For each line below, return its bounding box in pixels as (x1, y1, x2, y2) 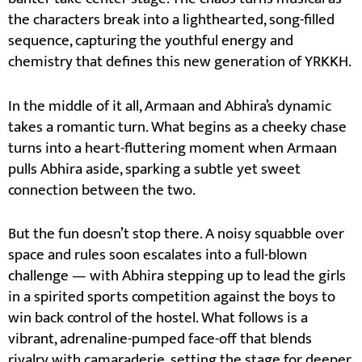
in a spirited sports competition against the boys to (8, 284, 335, 310)
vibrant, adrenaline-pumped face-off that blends (8, 326, 312, 352)
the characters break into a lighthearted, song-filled (8, 7, 335, 33)
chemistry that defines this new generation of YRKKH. (8, 49, 351, 75)
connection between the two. (8, 177, 196, 203)
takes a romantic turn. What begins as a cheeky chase (8, 114, 347, 140)
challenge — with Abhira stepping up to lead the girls (8, 263, 346, 289)
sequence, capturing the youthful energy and (8, 28, 293, 54)
